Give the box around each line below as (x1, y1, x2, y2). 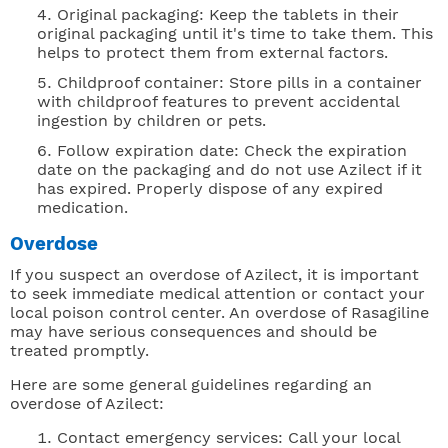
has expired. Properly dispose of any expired (37, 179, 383, 199)
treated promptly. (10, 341, 149, 361)
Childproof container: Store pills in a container (57, 73, 422, 93)
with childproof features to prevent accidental (37, 92, 399, 112)
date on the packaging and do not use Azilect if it (37, 160, 422, 180)
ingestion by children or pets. (37, 111, 266, 131)
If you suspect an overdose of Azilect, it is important (10, 265, 419, 285)
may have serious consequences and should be (10, 322, 377, 342)
